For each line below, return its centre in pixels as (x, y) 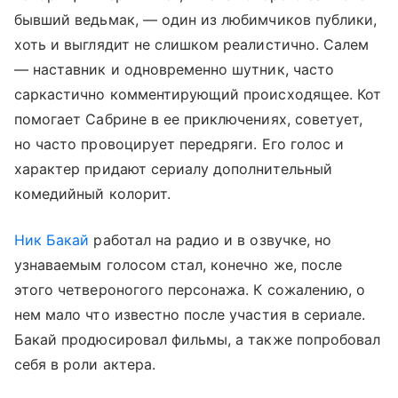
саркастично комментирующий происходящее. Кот (198, 95)
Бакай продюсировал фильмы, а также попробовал (198, 340)
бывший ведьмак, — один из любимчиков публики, (196, 20)
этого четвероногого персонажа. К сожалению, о (190, 290)
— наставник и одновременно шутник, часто (174, 70)
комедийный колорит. (92, 194)
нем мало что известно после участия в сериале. (190, 315)
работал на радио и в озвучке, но (211, 240)
